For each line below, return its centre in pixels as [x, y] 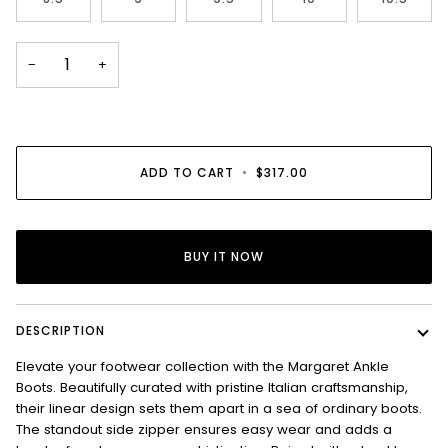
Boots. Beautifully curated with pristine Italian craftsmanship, [212, 388]
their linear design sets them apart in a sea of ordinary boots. [219, 409]
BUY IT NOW [224, 257]
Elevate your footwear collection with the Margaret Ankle [202, 367]
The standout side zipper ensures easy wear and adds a [204, 430]
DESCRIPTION [60, 331]
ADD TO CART [187, 173]
